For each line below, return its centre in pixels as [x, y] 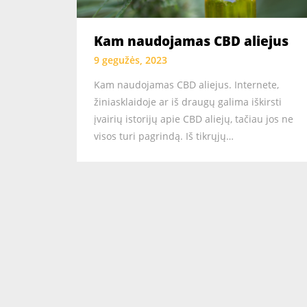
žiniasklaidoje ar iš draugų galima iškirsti [188, 102]
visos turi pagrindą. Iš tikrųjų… [164, 136]
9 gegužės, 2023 [131, 60]
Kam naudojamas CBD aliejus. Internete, [186, 85]
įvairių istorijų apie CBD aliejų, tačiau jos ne [194, 119]
